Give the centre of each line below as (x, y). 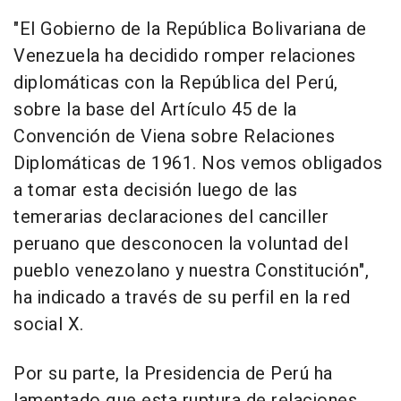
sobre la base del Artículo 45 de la (155, 110)
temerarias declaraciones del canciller (171, 218)
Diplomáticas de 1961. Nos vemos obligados (198, 164)
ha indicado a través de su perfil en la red (182, 298)
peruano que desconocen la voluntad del (181, 244)
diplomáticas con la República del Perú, (176, 83)
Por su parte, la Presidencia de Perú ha (173, 374)
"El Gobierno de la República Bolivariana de (190, 30)
